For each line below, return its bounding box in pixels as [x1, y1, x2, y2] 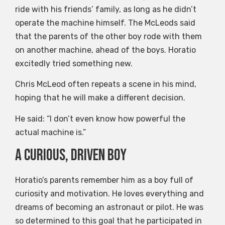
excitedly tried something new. [15, 59, 133, 69]
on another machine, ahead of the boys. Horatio [15, 45, 196, 55]
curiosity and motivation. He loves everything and [15, 189, 204, 199]
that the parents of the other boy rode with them [15, 32, 202, 42]
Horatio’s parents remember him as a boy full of [15, 175, 193, 185]
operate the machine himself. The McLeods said [15, 18, 195, 28]
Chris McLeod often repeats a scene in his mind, [15, 79, 196, 89]
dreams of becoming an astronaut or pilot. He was [15, 202, 203, 212]
